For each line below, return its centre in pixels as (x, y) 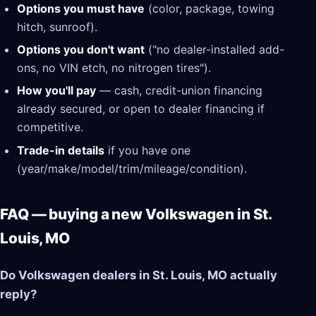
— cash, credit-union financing (179, 91)
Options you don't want (81, 50)
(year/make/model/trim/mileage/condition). (132, 168)
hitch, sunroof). (57, 26)
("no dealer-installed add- (214, 50)
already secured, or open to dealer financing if (141, 109)
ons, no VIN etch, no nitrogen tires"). (114, 68)
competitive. (50, 127)
